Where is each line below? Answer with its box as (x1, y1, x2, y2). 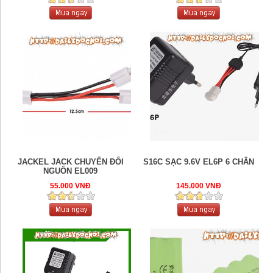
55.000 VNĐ (50, 181, 91, 190)
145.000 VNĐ (175, 181, 221, 190)
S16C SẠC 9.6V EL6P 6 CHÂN (143, 157, 254, 166)
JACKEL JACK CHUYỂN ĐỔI (17, 157, 124, 166)
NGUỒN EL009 (43, 166, 98, 175)
